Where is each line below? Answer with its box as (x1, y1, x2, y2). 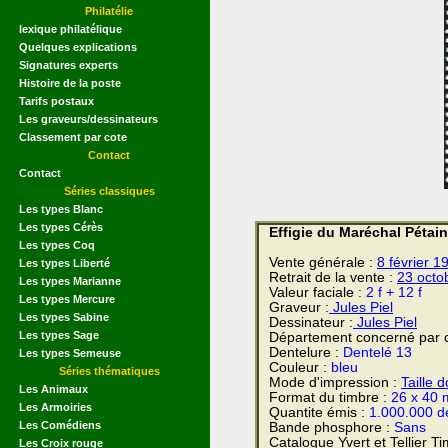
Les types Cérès (19, 220, 103, 233)
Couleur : (269, 359, 331, 375)
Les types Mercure (19, 292, 115, 305)
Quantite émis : (269, 404, 369, 420)
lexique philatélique (19, 22, 122, 35)
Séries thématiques (58, 364, 160, 377)
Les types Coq (19, 238, 95, 251)
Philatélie (85, 4, 133, 17)
